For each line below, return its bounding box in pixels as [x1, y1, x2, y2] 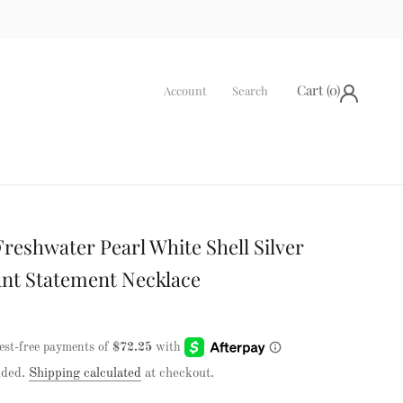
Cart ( [297, 81, 329, 99]
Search [232, 83, 268, 98]
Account [164, 83, 207, 98]
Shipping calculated [29, 367, 141, 381]
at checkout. [141, 367, 214, 381]
